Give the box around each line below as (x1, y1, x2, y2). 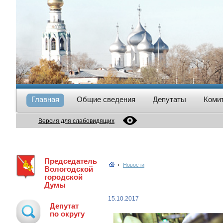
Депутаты (153, 95, 186, 104)
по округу (50, 210, 85, 218)
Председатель (44, 157, 98, 165)
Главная (31, 95, 59, 104)
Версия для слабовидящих (38, 117, 114, 124)
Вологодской (44, 165, 94, 173)
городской (44, 173, 83, 181)
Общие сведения (77, 95, 135, 104)
